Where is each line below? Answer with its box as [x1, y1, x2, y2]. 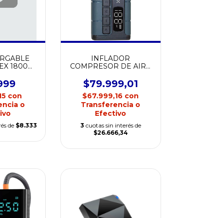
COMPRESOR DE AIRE [70, 62, 151, 71]
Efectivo [95, 109, 127, 118]
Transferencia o [81, 100, 141, 109]
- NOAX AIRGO [85, 70, 136, 78]
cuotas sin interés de [85, 122, 141, 129]
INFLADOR [91, 54, 130, 63]
